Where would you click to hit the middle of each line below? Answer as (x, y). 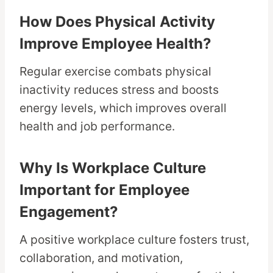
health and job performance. (97, 126)
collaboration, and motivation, (101, 258)
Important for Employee (105, 190)
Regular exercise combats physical (115, 72)
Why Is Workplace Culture (113, 168)
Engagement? (69, 212)
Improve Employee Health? (115, 44)
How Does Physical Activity (117, 22)
